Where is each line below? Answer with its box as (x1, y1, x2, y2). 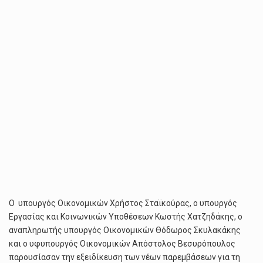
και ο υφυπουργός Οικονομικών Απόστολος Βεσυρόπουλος (9, 239, 235, 248)
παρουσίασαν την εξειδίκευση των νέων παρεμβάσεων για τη (9, 252, 240, 262)
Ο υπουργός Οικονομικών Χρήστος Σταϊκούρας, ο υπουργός (9, 198, 237, 208)
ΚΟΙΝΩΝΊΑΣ (112, 4, 151, 12)
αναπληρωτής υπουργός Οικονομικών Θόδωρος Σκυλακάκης (9, 225, 241, 235)
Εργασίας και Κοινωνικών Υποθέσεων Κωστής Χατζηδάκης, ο (9, 212, 242, 221)
